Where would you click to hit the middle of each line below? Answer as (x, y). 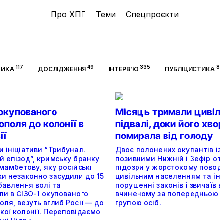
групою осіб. (138, 203)
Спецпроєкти (152, 14)
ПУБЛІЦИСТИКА (190, 69)
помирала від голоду (164, 136)
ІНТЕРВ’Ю (123, 69)
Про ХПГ (68, 14)
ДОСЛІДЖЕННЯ (62, 69)
